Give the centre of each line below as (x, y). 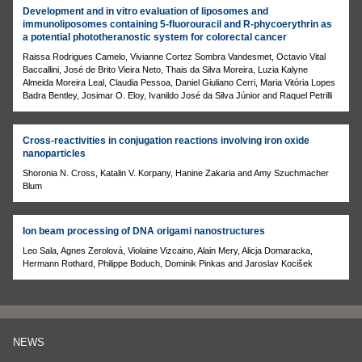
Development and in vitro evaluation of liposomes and (145, 11)
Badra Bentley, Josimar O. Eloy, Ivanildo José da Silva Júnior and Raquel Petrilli (177, 95)
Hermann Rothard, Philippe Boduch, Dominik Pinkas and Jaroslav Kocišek (168, 263)
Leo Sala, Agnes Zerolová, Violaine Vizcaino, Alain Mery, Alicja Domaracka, (168, 250)
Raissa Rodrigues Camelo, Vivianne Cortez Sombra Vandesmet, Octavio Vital (174, 56)
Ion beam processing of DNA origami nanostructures (144, 231)
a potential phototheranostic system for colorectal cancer (155, 37)
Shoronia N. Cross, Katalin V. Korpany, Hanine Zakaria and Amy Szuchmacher (176, 173)
